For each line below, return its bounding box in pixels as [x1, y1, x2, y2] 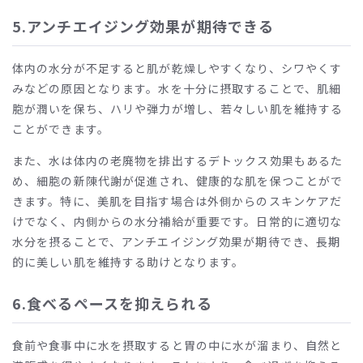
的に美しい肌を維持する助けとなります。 [12, 253, 245, 270]
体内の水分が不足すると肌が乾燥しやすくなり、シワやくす [12, 59, 343, 76]
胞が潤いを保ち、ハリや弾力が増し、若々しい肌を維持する [12, 100, 344, 117]
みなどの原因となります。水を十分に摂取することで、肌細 [12, 79, 342, 96]
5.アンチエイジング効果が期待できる [12, 15, 275, 36]
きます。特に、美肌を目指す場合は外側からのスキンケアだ [12, 192, 343, 209]
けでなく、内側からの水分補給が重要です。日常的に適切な [12, 212, 343, 229]
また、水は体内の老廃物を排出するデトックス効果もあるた [12, 152, 344, 169]
